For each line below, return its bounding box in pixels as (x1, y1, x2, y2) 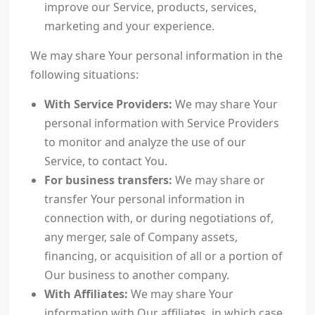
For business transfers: (44, 172, 172, 188)
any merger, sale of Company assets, (44, 229, 238, 245)
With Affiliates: (44, 286, 128, 302)
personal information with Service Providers (44, 115, 279, 131)
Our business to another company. (44, 267, 229, 283)
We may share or (172, 172, 265, 188)
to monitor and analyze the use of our (44, 134, 246, 150)
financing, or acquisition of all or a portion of (44, 248, 283, 264)
